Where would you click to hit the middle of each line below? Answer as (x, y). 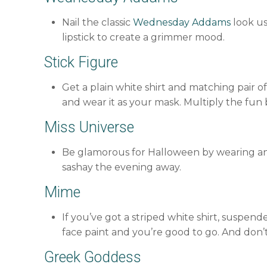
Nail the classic (98, 23)
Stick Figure (81, 63)
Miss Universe (89, 128)
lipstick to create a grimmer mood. (144, 38)
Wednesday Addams (182, 23)
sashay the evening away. (122, 167)
